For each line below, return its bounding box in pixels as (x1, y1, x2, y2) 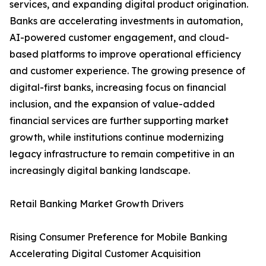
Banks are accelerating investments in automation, (9, 15, 243, 27)
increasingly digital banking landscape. (9, 164, 190, 177)
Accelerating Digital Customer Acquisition (9, 248, 201, 260)
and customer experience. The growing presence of (9, 65, 245, 77)
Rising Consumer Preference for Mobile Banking (9, 231, 227, 243)
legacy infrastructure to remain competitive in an (9, 148, 235, 160)
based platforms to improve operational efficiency (9, 48, 241, 61)
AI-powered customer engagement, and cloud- (9, 31, 229, 44)
